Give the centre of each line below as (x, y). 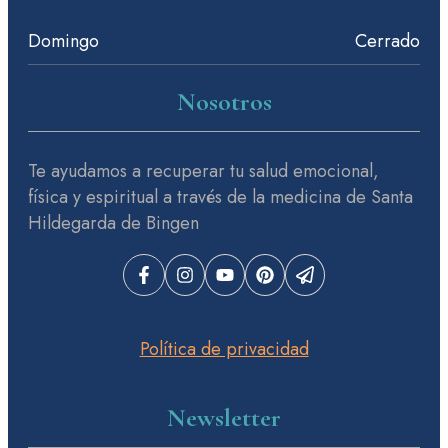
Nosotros (224, 102)
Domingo (63, 40)
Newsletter (224, 417)
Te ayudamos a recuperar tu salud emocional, (203, 171)
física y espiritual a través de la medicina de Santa (220, 197)
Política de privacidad (224, 349)
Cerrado (387, 40)
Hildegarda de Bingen (113, 223)
